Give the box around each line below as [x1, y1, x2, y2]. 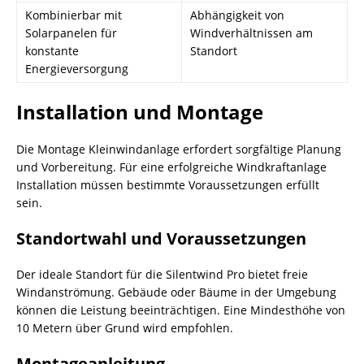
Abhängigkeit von [190, 7, 284, 23]
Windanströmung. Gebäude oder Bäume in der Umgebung [16, 284, 336, 300]
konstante [25, 43, 79, 58]
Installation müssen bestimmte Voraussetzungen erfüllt [16, 177, 319, 193]
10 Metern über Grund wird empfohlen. [16, 320, 233, 336]
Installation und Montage [16, 98, 263, 125]
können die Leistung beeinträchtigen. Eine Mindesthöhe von [16, 302, 345, 318]
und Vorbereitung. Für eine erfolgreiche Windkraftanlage [16, 159, 327, 175]
